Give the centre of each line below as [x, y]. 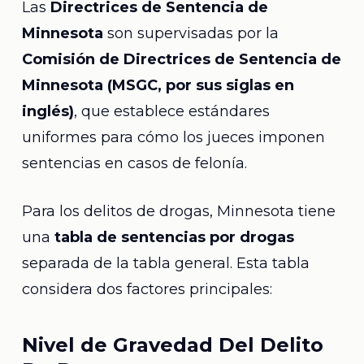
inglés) [48, 111]
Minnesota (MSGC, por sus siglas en [158, 85]
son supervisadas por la [191, 33]
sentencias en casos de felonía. [134, 163]
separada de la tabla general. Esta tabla [165, 263]
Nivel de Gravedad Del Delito [172, 345]
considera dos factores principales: [147, 289]
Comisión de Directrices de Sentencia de [181, 59]
